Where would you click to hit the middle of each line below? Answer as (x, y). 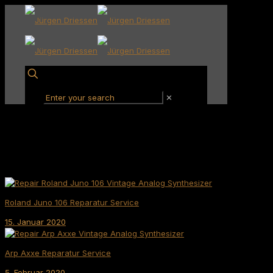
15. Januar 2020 (35, 222)
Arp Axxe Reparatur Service (58, 253)
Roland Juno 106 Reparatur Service (72, 202)
